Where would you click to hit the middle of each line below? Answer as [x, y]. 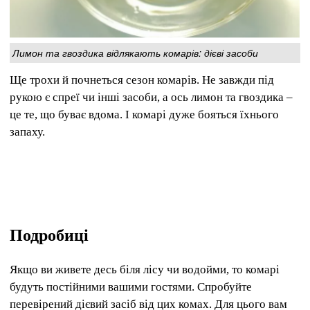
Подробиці [49, 235]
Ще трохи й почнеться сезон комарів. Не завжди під [142, 80]
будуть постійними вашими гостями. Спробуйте [131, 286]
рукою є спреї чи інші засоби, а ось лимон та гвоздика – [151, 98]
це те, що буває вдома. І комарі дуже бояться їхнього [144, 115]
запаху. [27, 132]
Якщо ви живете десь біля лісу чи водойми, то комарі [145, 269]
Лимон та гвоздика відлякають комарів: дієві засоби [135, 53]
